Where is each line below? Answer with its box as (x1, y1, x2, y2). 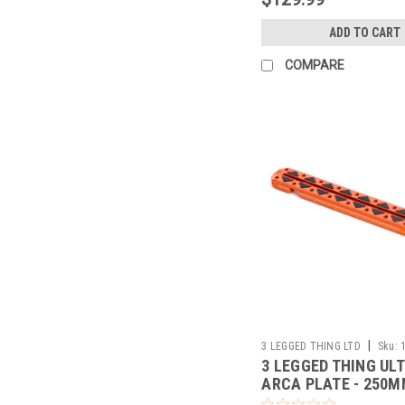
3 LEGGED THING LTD (261, 340, 361, 353)
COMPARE (285, 57, 345, 72)
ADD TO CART (328, 24, 400, 40)
